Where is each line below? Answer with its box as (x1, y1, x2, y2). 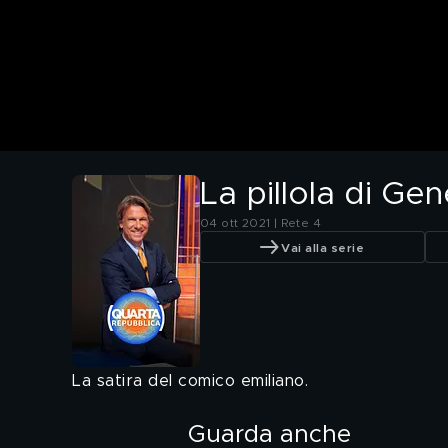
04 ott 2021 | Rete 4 (200, 217, 321, 230)
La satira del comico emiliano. (72, 373, 308, 390)
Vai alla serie (281, 241, 364, 254)
